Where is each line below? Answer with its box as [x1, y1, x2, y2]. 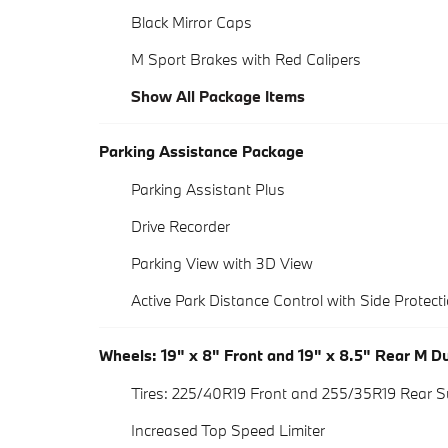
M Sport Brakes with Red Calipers [131, 49, 361, 70]
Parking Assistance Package [99, 141, 304, 162]
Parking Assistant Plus [131, 179, 285, 200]
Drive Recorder [131, 216, 230, 237]
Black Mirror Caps [131, 12, 252, 33]
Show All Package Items [131, 86, 305, 107]
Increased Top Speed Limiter [131, 420, 325, 441]
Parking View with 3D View [131, 253, 313, 274]
